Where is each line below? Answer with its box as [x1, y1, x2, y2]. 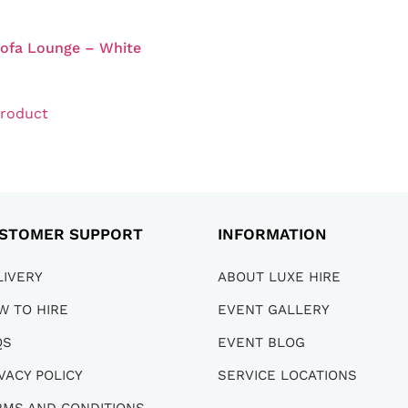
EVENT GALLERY [217, 301, 330, 319]
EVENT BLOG [217, 334, 305, 352]
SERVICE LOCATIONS [217, 367, 357, 384]
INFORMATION [217, 225, 327, 244]
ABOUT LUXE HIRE [217, 269, 341, 286]
